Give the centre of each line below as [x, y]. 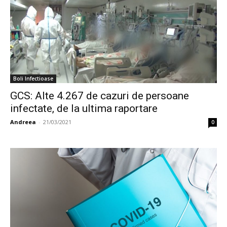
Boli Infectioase [33, 78]
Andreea [23, 122]
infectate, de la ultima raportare [84, 108]
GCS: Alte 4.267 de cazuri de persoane [100, 96]
